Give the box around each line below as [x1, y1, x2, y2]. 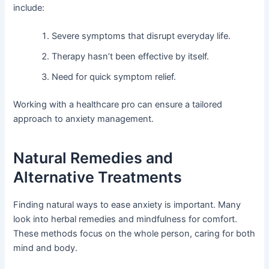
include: [13, 2, 45, 13]
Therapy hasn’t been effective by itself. [52, 51, 210, 62]
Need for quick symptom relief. [52, 71, 177, 83]
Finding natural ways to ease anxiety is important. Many [13, 199, 241, 210]
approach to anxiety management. [13, 113, 154, 124]
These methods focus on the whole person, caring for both [13, 228, 256, 239]
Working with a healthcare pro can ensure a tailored [13, 98, 223, 110]
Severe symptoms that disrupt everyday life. [52, 31, 231, 42]
